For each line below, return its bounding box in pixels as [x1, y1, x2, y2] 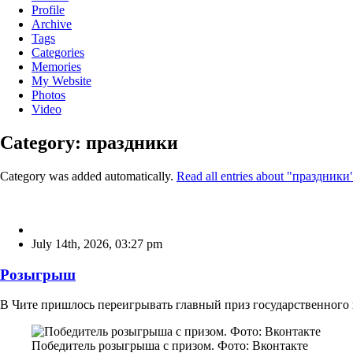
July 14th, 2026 [32, 237, 109, 251]
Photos [32, 88, 65, 102]
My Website [32, 74, 91, 88]
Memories [32, 60, 81, 74]
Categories [32, 46, 84, 60]
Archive [32, 17, 72, 32]
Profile [32, 3, 65, 17]
